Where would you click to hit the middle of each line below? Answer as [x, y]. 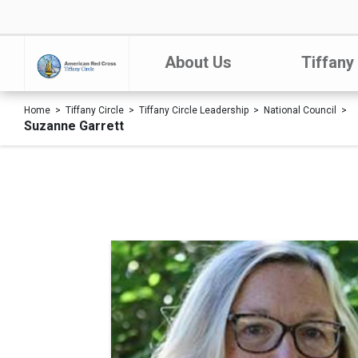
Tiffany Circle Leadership [194, 110]
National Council [300, 110]
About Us [198, 62]
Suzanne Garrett [74, 126]
